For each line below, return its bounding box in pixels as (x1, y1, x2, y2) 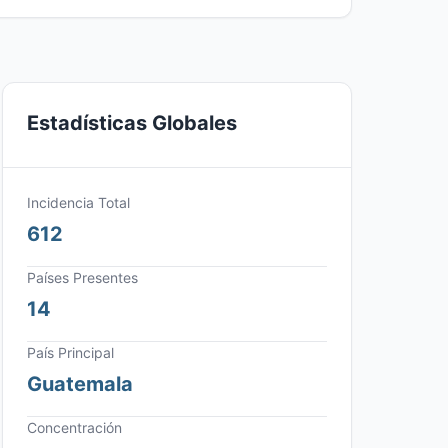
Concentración (27, 419, 122, 436)
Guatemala (27, 372, 133, 396)
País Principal (27, 344, 114, 361)
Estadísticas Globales (27, 111, 237, 135)
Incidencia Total (27, 194, 130, 211)
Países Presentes (27, 269, 138, 286)
